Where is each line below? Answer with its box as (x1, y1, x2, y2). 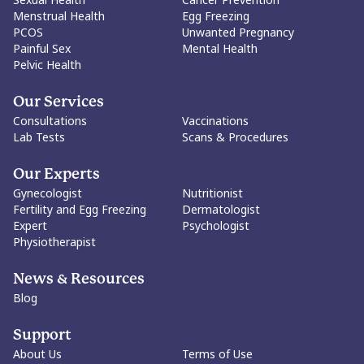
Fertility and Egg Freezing (13, 201, 146, 218)
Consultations (13, 113, 87, 129)
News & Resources (13, 272, 145, 288)
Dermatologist (182, 201, 260, 218)
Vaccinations (182, 113, 249, 129)
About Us (13, 346, 62, 362)
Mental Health (182, 41, 258, 57)
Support (13, 328, 71, 344)
